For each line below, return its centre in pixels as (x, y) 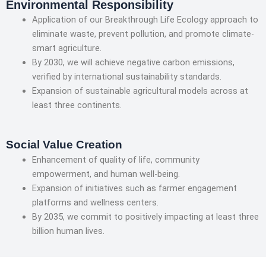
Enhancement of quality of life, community (115, 160)
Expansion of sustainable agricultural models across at (140, 91)
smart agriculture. (66, 48)
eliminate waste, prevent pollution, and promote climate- (143, 34)
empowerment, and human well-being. (106, 174)
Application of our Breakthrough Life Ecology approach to (145, 19)
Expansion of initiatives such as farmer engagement (134, 189)
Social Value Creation (64, 145)
